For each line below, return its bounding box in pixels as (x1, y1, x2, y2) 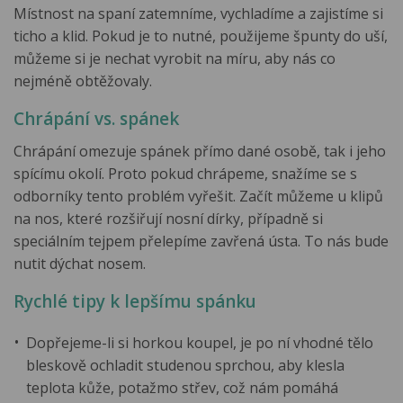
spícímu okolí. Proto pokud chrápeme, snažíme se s (13, 163, 357, 184)
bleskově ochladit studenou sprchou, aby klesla (26, 354, 345, 375)
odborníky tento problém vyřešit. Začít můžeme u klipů (13, 185, 383, 206)
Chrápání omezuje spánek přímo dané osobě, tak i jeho (13, 140, 386, 161)
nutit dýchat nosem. (13, 253, 146, 273)
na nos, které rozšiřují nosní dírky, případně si (13, 208, 323, 228)
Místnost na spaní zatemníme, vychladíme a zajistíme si (13, 4, 383, 24)
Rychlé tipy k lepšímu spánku (13, 289, 256, 313)
